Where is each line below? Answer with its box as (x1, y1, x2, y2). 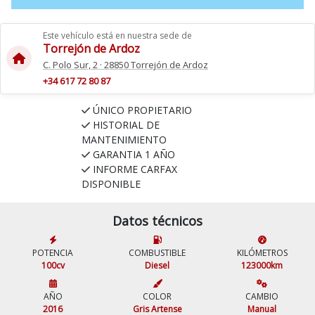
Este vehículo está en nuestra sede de (43, 29, 192, 41)
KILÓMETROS (236, 246, 288, 259)
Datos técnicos (112, 212, 202, 229)
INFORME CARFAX (92, 162, 177, 176)
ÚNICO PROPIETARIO (92, 103, 192, 117)
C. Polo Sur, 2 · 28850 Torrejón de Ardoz (43, 58, 208, 71)
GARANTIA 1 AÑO (92, 147, 175, 161)
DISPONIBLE (81, 176, 141, 191)
